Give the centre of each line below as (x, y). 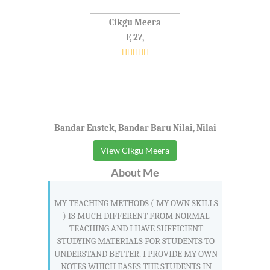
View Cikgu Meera (135, 151)
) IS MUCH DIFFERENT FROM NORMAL (136, 216)
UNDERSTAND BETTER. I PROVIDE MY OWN (136, 254)
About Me (135, 173)
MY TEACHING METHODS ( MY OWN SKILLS (136, 203)
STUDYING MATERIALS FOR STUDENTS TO (136, 241)
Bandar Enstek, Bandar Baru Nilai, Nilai (135, 128)
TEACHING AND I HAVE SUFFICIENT (136, 229)
